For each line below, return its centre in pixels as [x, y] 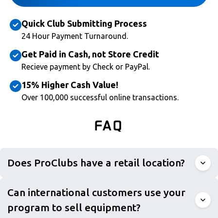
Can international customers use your [96, 192]
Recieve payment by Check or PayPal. [86, 67]
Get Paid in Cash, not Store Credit [90, 54]
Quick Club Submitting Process [84, 24]
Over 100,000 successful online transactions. [100, 98]
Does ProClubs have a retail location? [96, 163]
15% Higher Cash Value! [70, 85]
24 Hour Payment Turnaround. [75, 36]
